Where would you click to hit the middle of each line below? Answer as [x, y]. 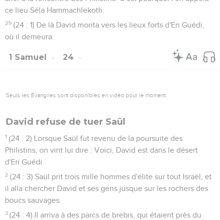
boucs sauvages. [33, 200]
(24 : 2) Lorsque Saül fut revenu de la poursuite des [96, 138]
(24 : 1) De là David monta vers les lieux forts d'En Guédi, [109, 25]
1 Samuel [29, 57]
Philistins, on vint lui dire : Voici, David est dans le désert [101, 150]
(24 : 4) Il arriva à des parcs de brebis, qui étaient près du [106, 215]
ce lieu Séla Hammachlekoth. [55, 10]
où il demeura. [29, 37]
